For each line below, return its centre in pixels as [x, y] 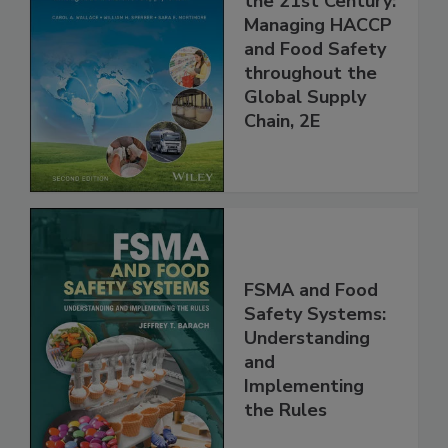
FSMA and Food [311, 332]
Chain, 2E [282, 162]
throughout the [310, 114]
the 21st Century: [320, 42]
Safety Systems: [315, 356]
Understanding [307, 380]
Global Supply [305, 138]
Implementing [304, 428]
